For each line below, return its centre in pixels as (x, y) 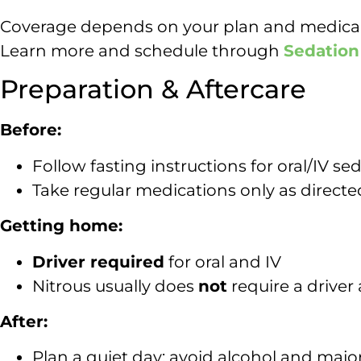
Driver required (98, 261)
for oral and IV (223, 261)
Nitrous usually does (115, 286)
